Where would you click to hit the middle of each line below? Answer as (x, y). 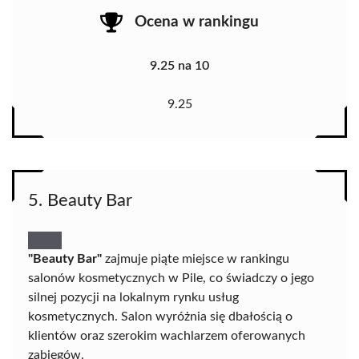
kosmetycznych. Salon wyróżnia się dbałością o (160, 317)
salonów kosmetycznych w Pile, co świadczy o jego (171, 278)
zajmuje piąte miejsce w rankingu (196, 259)
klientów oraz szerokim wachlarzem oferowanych (167, 336)
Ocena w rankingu (197, 22)
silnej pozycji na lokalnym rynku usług (133, 298)
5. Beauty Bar (80, 201)
